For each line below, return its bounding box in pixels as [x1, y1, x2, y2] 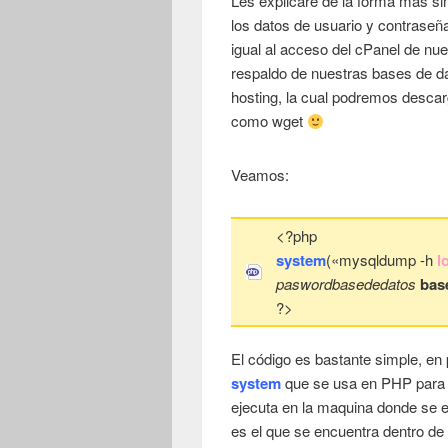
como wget [231, 110, 308, 132]
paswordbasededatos [276, 273, 417, 295]
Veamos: [231, 164, 290, 186]
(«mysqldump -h [326, 249, 438, 271]
